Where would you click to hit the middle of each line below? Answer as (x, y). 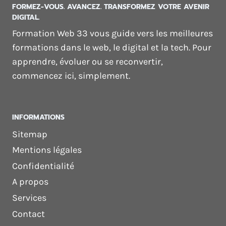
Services (29, 197)
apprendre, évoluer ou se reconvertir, (88, 61)
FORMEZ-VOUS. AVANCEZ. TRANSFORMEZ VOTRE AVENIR (111, 7)
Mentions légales (47, 150)
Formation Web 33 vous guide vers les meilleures (112, 33)
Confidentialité (43, 166)
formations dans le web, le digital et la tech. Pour (112, 47)
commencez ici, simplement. (71, 75)
